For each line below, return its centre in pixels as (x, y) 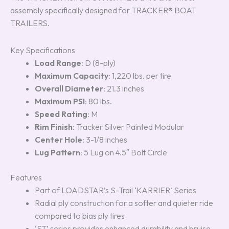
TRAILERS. (30, 23)
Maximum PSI (60, 101)
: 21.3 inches (124, 88)
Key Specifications (43, 50)
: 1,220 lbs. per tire (140, 76)
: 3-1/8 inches (105, 140)
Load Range (58, 63)
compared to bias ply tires (80, 216)
